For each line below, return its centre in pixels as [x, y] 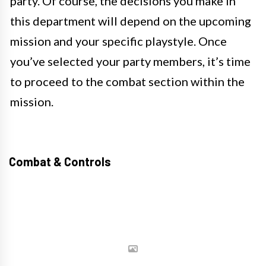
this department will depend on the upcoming [131, 20]
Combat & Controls [60, 161]
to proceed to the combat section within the [127, 81]
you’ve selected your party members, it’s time [130, 61]
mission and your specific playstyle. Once [118, 41]
